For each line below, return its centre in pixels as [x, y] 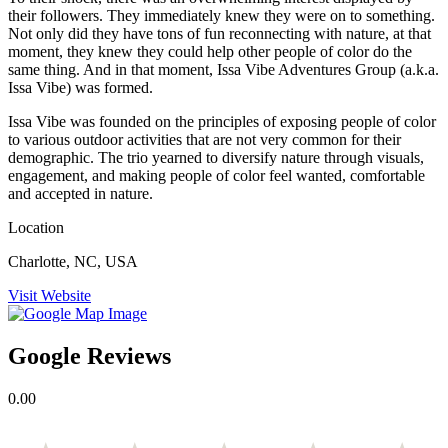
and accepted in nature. [80, 194]
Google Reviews [89, 356]
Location [36, 228]
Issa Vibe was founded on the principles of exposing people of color [222, 122]
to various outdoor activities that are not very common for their [204, 140]
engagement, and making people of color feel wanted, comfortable [216, 176]
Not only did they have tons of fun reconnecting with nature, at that [219, 34]
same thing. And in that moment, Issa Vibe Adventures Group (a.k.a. [223, 70]
